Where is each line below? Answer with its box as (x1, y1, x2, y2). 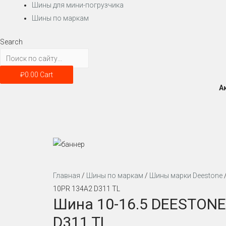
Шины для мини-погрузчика (32, 1, 124, 10)
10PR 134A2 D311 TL (52, 184, 120, 193)
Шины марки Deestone (149, 171, 222, 180)
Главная (52, 171, 80, 180)
